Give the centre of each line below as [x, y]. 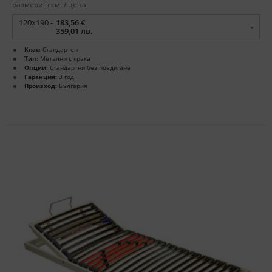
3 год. [66, 77]
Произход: [41, 86]
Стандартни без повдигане [89, 68]
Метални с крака [64, 59]
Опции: [36, 68]
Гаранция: [41, 77]
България [72, 86]
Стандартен [59, 49]
